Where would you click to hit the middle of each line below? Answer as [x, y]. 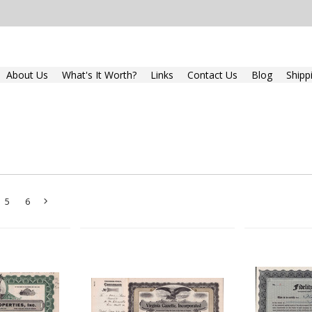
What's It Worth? [100, 75]
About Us [28, 75]
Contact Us [213, 75]
